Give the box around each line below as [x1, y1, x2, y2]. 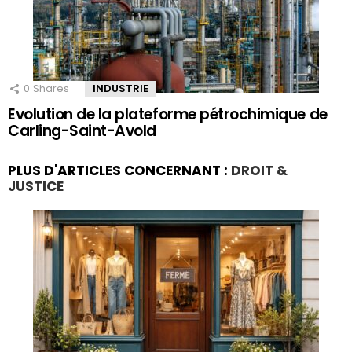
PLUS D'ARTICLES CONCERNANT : [8, 160, 231, 180]
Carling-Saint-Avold [8, 119, 156, 141]
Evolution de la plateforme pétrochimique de [8, 103, 328, 125]
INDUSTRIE [93, 80, 148, 96]
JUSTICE [8, 176, 64, 196]
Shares [33, 80, 69, 96]
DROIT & [231, 160, 288, 180]
